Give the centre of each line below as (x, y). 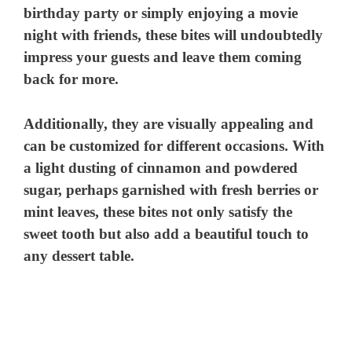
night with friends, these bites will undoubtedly (174, 35)
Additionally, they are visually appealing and (169, 123)
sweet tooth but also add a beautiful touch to (167, 233)
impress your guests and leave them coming (163, 57)
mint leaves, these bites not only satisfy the (158, 211)
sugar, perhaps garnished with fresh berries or (171, 189)
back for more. (71, 79)
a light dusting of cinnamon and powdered (161, 167)
